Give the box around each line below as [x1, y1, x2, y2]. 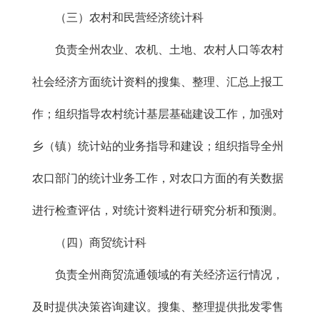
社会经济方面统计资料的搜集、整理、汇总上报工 [32, 76, 284, 88]
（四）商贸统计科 [32, 236, 146, 249]
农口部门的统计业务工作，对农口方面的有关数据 [32, 172, 284, 184]
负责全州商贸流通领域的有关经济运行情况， [32, 269, 284, 281]
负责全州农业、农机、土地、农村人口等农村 [32, 44, 284, 56]
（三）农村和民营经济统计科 [32, 11, 204, 24]
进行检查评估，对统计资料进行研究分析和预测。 [32, 204, 284, 216]
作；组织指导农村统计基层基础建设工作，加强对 [32, 108, 284, 120]
